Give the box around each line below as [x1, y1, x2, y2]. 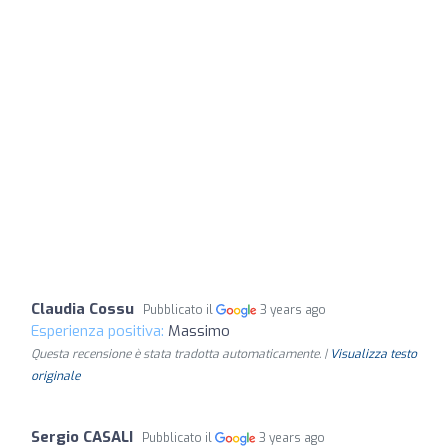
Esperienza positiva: [31, 320, 168, 341]
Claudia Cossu [31, 298, 134, 319]
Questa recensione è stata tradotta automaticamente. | [31, 345, 330, 362]
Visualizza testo [330, 345, 417, 362]
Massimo [168, 320, 230, 341]
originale [31, 367, 80, 384]
